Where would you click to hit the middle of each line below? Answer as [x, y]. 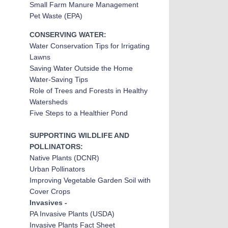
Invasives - [48, 203]
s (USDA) [99, 214]
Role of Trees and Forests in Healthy [88, 91]
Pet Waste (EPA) [56, 16]
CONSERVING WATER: [68, 35]
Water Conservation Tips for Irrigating [89, 46]
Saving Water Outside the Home [81, 68]
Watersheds [48, 102]
